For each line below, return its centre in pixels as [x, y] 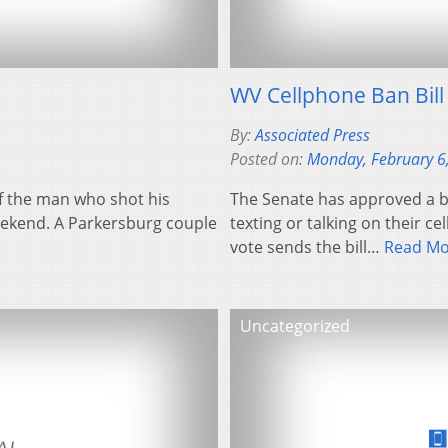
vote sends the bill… [307, 247]
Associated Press [312, 135]
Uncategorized [295, 326]
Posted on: [268, 159]
